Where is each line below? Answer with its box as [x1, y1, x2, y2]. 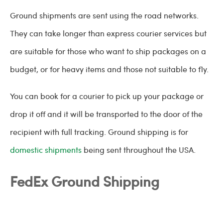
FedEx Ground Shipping [10, 171, 159, 191]
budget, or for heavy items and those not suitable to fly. [10, 64, 209, 74]
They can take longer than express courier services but [10, 28, 207, 38]
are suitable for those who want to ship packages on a [10, 46, 206, 56]
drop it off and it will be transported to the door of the [10, 109, 203, 119]
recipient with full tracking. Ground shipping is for [10, 126, 188, 137]
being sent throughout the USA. [82, 144, 198, 155]
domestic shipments [10, 144, 82, 155]
